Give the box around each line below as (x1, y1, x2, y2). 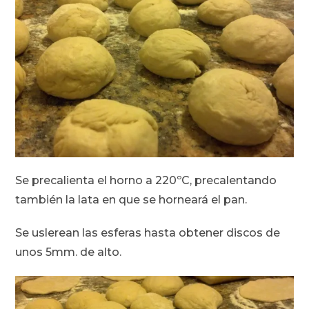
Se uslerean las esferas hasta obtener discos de (15, 226, 281, 240)
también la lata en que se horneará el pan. (15, 193, 248, 207)
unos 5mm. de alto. (15, 246, 122, 259)
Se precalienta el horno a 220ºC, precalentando (15, 174, 277, 188)
